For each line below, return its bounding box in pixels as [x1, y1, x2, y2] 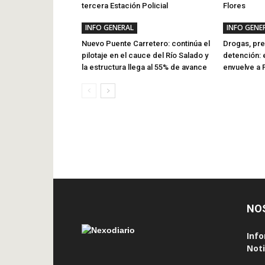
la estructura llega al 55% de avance [82, 63, 207, 72]
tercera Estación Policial [82, 1, 168, 10]
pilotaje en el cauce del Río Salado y [82, 51, 208, 60]
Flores [223, 1, 245, 10]
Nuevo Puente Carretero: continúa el [82, 39, 210, 48]
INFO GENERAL [85, 22, 134, 33]
